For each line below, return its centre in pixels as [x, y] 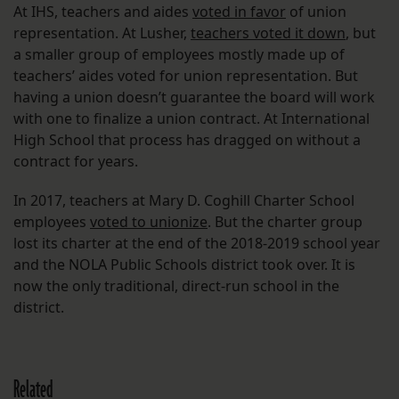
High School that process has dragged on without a [187, 140]
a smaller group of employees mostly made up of [179, 55]
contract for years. [77, 162]
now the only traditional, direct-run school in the [176, 286]
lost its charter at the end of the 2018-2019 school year [197, 244]
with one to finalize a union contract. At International [191, 119]
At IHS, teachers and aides [103, 12]
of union [316, 12]
